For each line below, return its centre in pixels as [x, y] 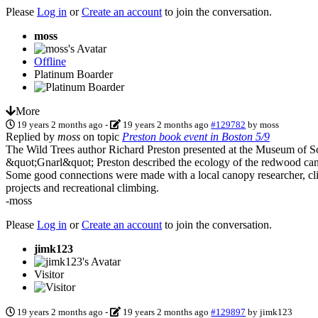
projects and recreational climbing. [82, 187]
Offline [50, 61]
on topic [101, 136]
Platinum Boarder [73, 74]
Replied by [32, 136]
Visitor [49, 274]
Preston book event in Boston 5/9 [196, 136]
